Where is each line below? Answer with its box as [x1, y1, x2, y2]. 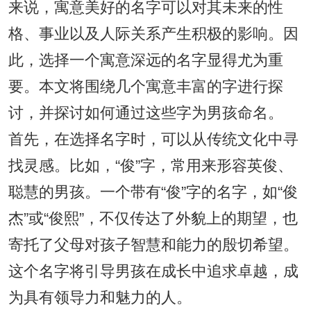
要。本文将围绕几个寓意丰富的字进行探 [8, 78, 283, 95]
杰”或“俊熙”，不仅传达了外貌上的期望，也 [8, 210, 298, 227]
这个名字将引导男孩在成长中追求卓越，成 [8, 262, 299, 280]
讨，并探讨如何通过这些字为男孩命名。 [8, 104, 283, 121]
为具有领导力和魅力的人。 [8, 289, 192, 306]
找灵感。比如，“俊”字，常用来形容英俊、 [8, 157, 293, 174]
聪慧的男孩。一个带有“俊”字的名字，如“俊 [8, 183, 298, 201]
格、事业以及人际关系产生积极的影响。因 [8, 25, 299, 42]
